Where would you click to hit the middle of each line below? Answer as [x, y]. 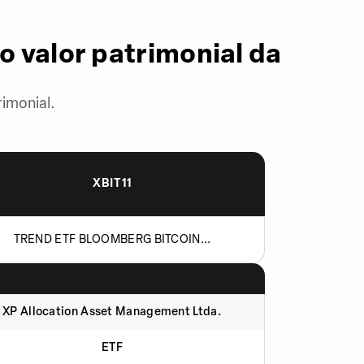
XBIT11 [113, 183]
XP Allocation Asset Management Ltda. [112, 312]
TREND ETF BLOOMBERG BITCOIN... [112, 239]
